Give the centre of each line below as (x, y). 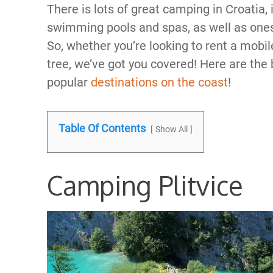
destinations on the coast (158, 82)
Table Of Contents (102, 128)
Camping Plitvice (145, 185)
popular (67, 82)
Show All (172, 129)
